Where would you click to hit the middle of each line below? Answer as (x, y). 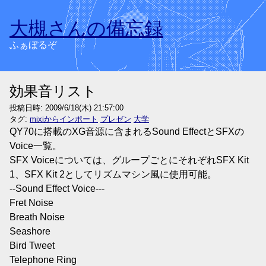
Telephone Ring (43, 260)
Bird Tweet (32, 246)
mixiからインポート (64, 119)
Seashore (30, 231)
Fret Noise (31, 203)
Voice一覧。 (36, 146)
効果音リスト (53, 91)
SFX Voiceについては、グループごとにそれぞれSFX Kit (129, 160)
